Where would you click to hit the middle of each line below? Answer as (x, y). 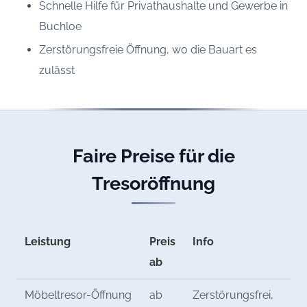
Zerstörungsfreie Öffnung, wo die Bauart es (148, 50)
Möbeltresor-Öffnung (78, 295)
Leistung (48, 242)
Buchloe (60, 27)
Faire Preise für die (153, 156)
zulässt (57, 71)
